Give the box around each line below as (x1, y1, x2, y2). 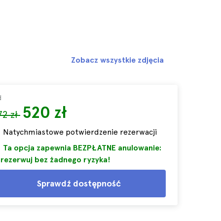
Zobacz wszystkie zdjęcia (71, 55, 164, 65)
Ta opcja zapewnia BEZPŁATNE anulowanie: (3, 143, 161, 152)
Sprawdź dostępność (37, 178, 121, 188)
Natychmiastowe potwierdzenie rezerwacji (3, 127, 157, 137)
